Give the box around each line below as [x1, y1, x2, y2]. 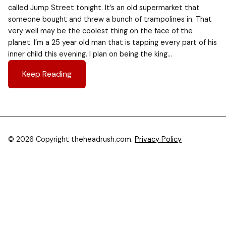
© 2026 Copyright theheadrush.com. [8, 135, 135, 144]
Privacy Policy [135, 135, 182, 144]
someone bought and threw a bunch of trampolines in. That [8, 15, 212, 24]
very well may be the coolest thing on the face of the [8, 26, 193, 35]
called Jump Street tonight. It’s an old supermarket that [8, 3, 200, 12]
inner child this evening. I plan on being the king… [8, 49, 172, 59]
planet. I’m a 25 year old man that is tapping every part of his [8, 38, 217, 47]
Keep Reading [22, 69, 72, 79]
